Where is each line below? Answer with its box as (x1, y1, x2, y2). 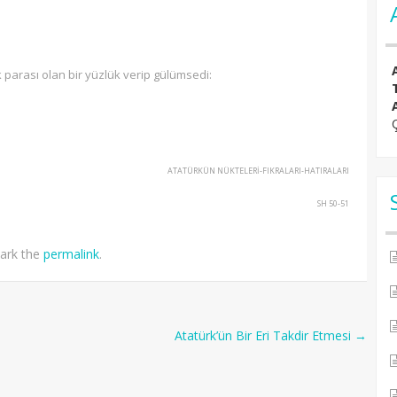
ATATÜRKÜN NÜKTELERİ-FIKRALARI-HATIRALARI (167, 165, 349, 176)
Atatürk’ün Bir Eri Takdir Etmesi (175, 327, 354, 344)
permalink (43, 245, 99, 262)
